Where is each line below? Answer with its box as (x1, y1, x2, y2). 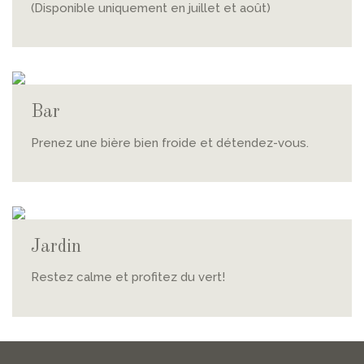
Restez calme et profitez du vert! (30, 270, 225, 285)
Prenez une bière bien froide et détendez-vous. (30, 135, 309, 150)
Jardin (30, 237, 81, 256)
